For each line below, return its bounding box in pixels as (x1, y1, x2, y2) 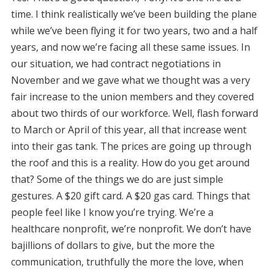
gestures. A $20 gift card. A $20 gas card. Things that (10, 188, 250, 202)
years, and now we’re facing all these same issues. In (10, 40, 250, 54)
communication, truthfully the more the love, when (10, 254, 243, 268)
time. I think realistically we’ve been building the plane (10, 7, 257, 21)
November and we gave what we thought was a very (10, 73, 250, 87)
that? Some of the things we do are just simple (10, 172, 223, 186)
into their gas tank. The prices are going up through (10, 139, 251, 153)
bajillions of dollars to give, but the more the (10, 238, 215, 252)
